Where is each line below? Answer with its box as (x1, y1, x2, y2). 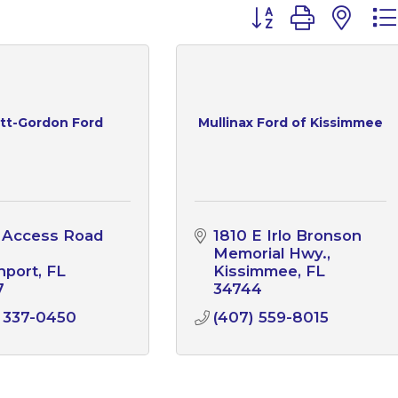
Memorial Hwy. (212, 243, 327, 262)
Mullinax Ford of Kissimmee (198, 115, 383, 131)
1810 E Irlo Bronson (212, 226, 362, 244)
